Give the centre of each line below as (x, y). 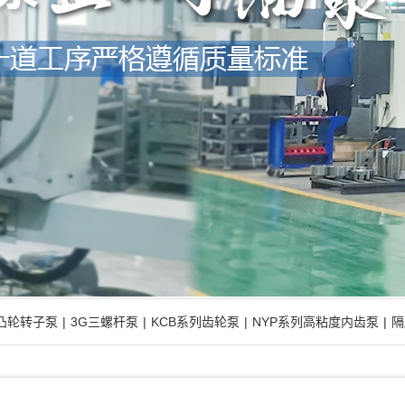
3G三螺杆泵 (104, 322)
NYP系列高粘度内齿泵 (316, 322)
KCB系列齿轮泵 (195, 322)
